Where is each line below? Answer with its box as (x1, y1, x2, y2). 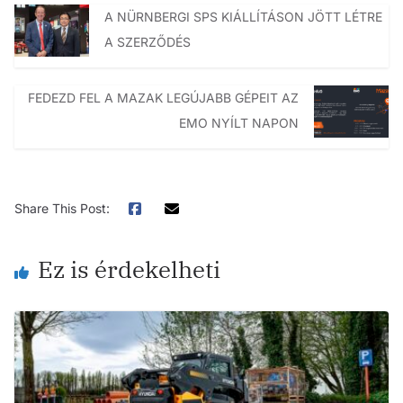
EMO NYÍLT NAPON (179, 114, 300, 130)
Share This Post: (14, 200, 110, 216)
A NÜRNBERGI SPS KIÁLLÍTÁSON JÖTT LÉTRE (103, 8, 382, 24)
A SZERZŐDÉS (103, 33, 191, 49)
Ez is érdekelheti (38, 253, 220, 284)
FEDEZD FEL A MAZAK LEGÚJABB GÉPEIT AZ (28, 89, 300, 105)
